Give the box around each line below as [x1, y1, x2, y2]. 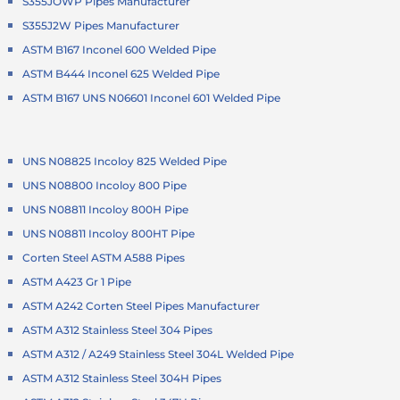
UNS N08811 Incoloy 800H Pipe [22, 202, 189, 216]
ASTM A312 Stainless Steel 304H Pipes [22, 371, 222, 385]
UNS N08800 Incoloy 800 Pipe [22, 178, 187, 192]
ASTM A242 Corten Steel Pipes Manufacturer [22, 298, 261, 312]
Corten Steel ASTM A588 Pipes [22, 250, 186, 264]
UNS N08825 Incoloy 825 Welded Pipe [22, 154, 228, 168]
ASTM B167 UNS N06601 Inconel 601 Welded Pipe [22, 90, 281, 104]
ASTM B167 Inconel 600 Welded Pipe [22, 42, 217, 56]
